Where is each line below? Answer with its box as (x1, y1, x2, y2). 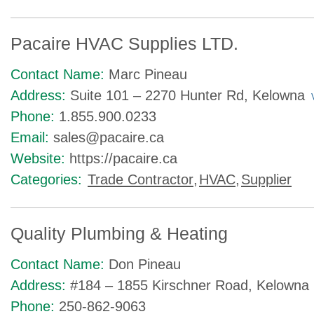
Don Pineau (109, 257, 181, 272)
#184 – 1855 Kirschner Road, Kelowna (70, 278, 309, 293)
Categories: (11, 172, 82, 187)
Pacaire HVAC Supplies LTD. (11, 34, 238, 53)
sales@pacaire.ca (53, 130, 164, 145)
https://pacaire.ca (69, 151, 177, 166)
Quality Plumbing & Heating (11, 224, 228, 243)
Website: (11, 151, 65, 166)
